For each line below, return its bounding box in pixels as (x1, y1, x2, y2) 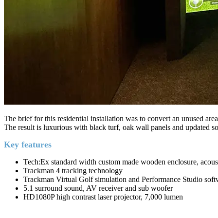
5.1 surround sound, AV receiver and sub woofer (23, 183, 173, 192)
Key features (4, 139, 52, 149)
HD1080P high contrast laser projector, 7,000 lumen (23, 192, 183, 201)
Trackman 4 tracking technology (23, 166, 123, 175)
